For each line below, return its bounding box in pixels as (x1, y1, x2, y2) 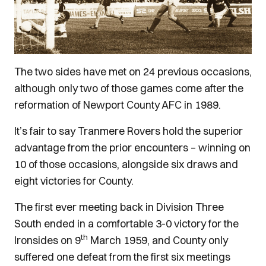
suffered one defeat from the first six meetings (14, 250, 230, 264)
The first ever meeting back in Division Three (14, 200, 224, 214)
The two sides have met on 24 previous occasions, (14, 65, 252, 78)
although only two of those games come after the (14, 81, 243, 95)
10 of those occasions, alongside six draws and (14, 157, 238, 171)
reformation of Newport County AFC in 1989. (14, 98, 221, 112)
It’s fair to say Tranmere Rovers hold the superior (14, 124, 243, 138)
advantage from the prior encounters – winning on (14, 141, 251, 154)
